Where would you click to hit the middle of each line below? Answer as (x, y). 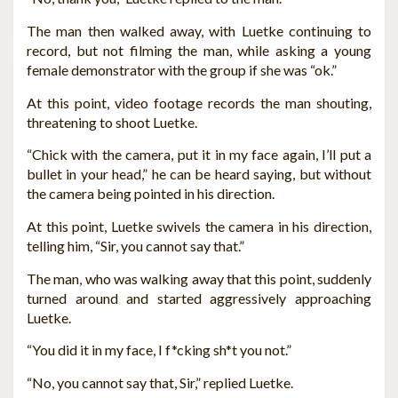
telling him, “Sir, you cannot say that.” (135, 246)
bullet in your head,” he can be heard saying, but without (199, 174)
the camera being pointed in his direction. (151, 194)
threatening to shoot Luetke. (112, 122)
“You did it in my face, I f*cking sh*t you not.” (159, 350)
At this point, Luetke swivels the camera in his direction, (199, 227)
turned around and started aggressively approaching (199, 298)
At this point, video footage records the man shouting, (199, 102)
